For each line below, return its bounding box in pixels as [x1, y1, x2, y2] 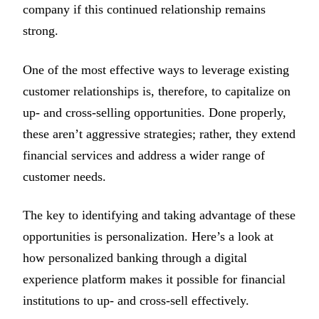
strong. [23, 23, 58, 38]
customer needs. [23, 169, 106, 184]
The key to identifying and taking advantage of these [23, 207, 296, 222]
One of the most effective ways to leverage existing [23, 62, 289, 77]
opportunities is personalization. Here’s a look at [23, 229, 273, 244]
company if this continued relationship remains [23, 2, 266, 17]
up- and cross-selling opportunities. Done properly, [23, 105, 286, 120]
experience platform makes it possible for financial [23, 271, 286, 286]
